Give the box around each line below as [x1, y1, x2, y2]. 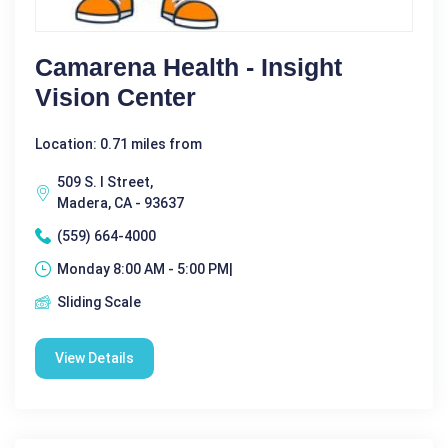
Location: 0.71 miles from [35, 135, 202, 152]
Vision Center [35, 82, 196, 111]
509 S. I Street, [57, 173, 153, 190]
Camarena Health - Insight [35, 52, 342, 81]
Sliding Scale [57, 293, 141, 310]
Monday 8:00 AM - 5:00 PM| [57, 260, 233, 277]
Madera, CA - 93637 [57, 194, 184, 211]
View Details [55, 349, 134, 366]
